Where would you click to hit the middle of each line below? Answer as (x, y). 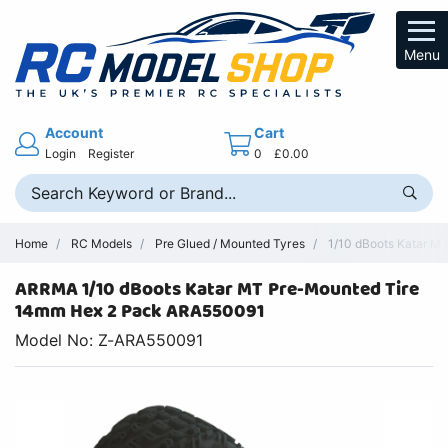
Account (74, 132)
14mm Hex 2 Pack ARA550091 (140, 312)
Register (111, 153)
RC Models (102, 243)
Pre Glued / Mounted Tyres (230, 243)
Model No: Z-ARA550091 (109, 340)
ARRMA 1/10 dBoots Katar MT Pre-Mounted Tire (217, 290)
